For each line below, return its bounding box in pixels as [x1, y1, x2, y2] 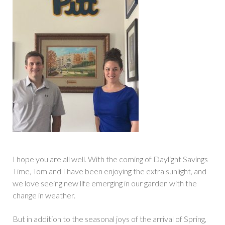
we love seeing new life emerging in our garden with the [13, 178, 197, 188]
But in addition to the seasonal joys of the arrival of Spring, [13, 213, 206, 223]
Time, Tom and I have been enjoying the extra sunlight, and [13, 166, 206, 176]
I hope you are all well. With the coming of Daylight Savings [13, 154, 208, 164]
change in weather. [13, 190, 75, 200]
